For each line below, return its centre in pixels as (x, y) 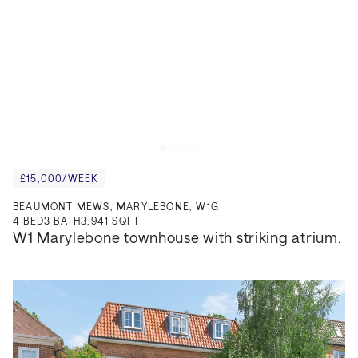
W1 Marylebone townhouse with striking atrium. (177, 237)
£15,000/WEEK (59, 178)
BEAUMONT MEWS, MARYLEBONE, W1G (116, 206)
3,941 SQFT (111, 220)
